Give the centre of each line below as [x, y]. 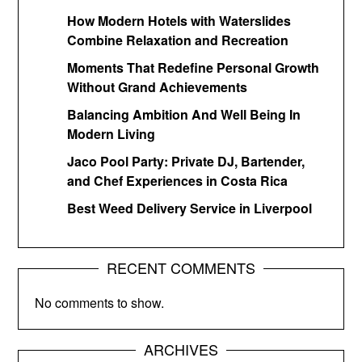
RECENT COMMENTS [181, 268]
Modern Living [112, 134]
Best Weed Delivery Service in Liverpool [190, 208]
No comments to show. [100, 303]
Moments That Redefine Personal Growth [194, 68]
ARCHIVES [181, 349]
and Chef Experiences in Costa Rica [178, 181]
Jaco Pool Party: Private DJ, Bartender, [186, 162]
